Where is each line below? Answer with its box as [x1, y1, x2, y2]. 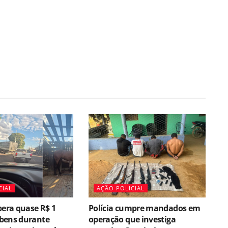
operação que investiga [88, 214, 176, 225]
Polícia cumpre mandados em [88, 203, 201, 214]
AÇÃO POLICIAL [96, 184, 145, 192]
